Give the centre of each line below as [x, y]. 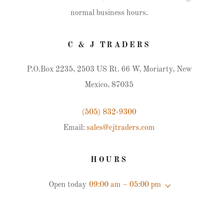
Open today [67, 185]
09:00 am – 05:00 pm [125, 185]
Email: [75, 128]
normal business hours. [109, 13]
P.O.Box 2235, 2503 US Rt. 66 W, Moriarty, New [109, 70]
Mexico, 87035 [109, 85]
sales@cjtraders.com [121, 128]
